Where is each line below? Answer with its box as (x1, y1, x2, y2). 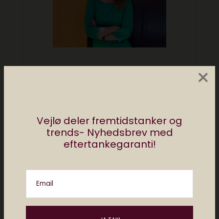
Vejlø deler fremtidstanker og (37, 113, 182, 128)
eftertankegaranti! (63, 137, 156, 151)
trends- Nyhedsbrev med (46, 125, 173, 139)
